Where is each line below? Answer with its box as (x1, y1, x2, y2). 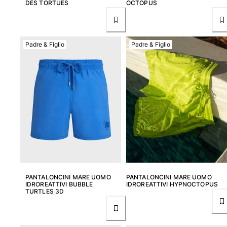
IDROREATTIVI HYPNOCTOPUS (126, 180, 218, 188)
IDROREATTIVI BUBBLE (25, 180, 93, 188)
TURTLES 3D (25, 187, 64, 195)
